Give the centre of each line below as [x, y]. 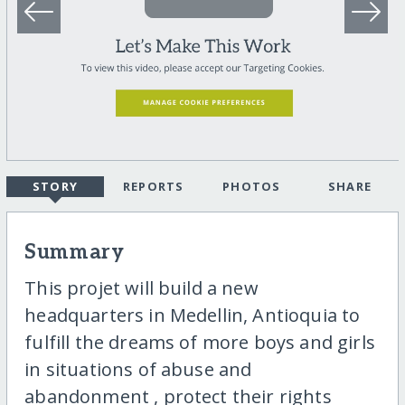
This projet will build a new [141, 287]
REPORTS [153, 187]
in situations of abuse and [138, 369]
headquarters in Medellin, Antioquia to [193, 315]
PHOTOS [251, 187]
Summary [75, 253]
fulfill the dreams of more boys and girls [200, 342]
